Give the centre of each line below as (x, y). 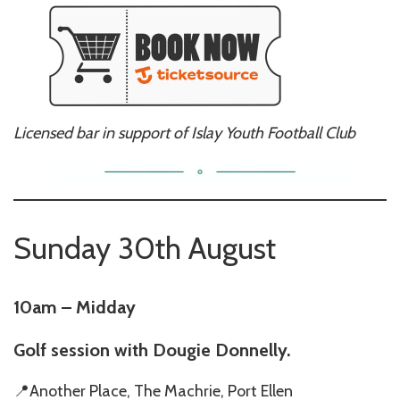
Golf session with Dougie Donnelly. (152, 350)
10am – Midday (75, 307)
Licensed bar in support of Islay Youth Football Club (184, 133)
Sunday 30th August (145, 248)
